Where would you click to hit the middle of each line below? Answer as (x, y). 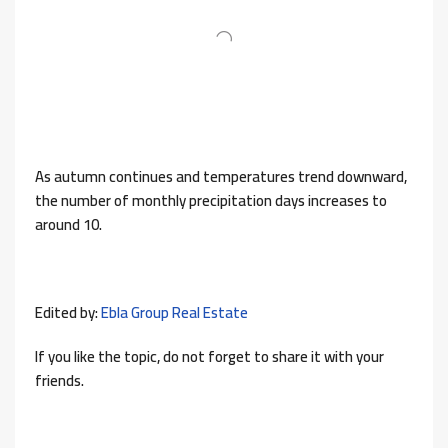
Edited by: (68, 312)
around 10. (68, 224)
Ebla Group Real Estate (174, 312)
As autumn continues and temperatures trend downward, (221, 176)
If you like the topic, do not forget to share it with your (209, 356)
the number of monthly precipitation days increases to (211, 200)
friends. (59, 380)
